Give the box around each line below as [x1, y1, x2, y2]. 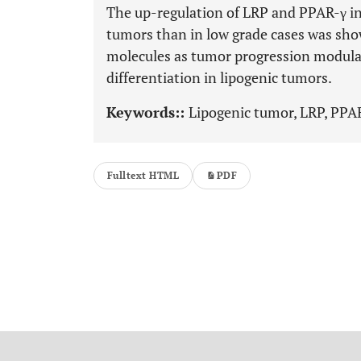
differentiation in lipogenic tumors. [106, 68, 332, 87]
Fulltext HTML [107, 169, 180, 181]
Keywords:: [106, 102, 189, 122]
